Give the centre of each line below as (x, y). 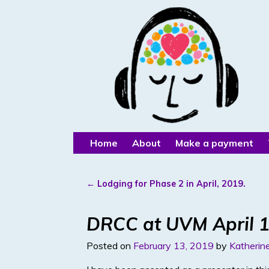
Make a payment (214, 143)
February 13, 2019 (174, 246)
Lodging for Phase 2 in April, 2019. (170, 184)
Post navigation (135, 195)
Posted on (110, 246)
